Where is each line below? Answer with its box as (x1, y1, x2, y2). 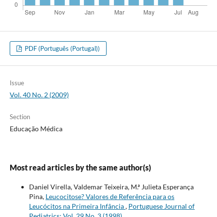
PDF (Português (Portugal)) (23, 45, 100, 53)
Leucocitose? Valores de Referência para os (45, 192, 174, 201)
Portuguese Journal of (128, 202, 195, 211)
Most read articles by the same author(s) (9, 163, 151, 172)
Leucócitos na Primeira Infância (29, 202, 125, 211)
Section (9, 113, 30, 121)
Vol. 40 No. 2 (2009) (9, 91, 69, 99)
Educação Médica (9, 124, 62, 133)
